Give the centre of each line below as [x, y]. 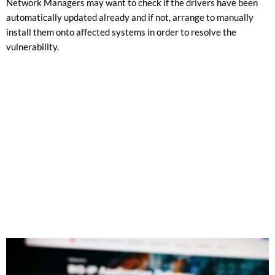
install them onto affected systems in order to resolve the [121, 32]
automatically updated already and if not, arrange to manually [130, 17]
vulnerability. [33, 47]
